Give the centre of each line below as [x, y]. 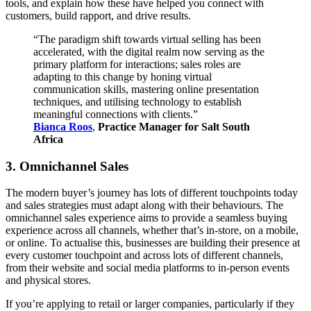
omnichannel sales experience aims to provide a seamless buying [146, 218]
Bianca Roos [63, 126]
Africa [48, 139]
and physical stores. [50, 280]
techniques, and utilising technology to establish [137, 101]
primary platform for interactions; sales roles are [137, 64]
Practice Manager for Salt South [174, 126]
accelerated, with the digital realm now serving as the [149, 51]
